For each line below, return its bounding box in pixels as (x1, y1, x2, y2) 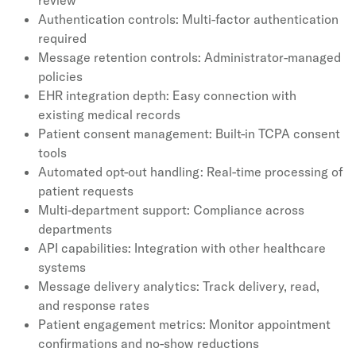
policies (38, 68, 83, 85)
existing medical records (38, 106, 180, 123)
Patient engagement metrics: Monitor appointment (38, 316, 331, 333)
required (38, 30, 87, 47)
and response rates (38, 297, 149, 314)
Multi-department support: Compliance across (38, 202, 304, 219)
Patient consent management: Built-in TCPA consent (38, 126, 340, 142)
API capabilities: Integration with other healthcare (38, 240, 326, 257)
